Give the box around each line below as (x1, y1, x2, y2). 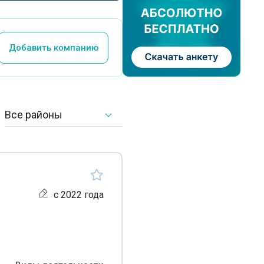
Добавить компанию (8, 42, 98, 53)
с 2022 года (54, 189, 104, 200)
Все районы (5, 108, 62, 121)
